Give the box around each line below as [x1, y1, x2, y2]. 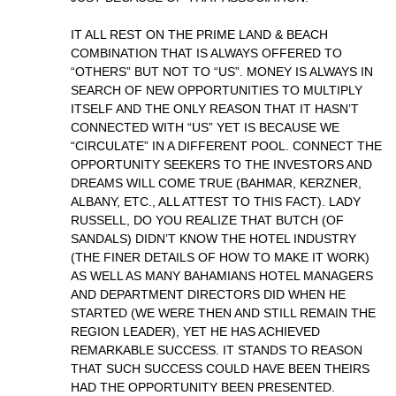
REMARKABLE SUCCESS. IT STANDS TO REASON [71, 343, 362, 357]
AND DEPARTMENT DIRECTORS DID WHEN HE [71, 287, 346, 301]
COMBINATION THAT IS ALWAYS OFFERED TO [71, 46, 342, 60]
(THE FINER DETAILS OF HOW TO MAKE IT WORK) [71, 250, 369, 264]
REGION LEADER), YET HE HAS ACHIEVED [71, 324, 320, 339]
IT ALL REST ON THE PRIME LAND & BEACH [71, 27, 328, 42]
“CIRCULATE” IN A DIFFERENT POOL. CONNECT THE [71, 139, 382, 153]
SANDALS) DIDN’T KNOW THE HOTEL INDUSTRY [71, 232, 356, 246]
